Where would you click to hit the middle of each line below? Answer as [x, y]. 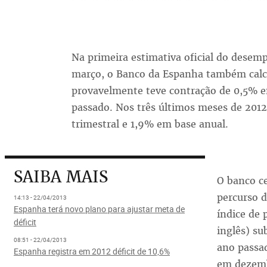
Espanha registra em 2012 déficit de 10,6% [91, 251]
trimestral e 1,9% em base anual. [150, 124]
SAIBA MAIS [60, 177]
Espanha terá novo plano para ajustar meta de [99, 209]
